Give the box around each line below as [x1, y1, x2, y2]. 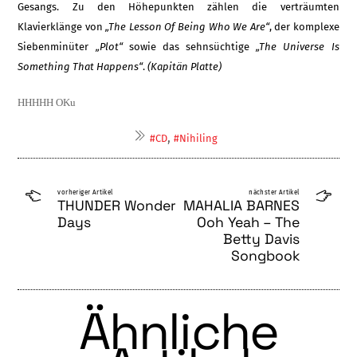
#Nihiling [174, 132, 218, 145]
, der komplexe [269, 20, 339, 33]
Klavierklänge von [18, 20, 106, 33]
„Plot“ [95, 40, 123, 53]
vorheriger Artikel [57, 189, 113, 197]
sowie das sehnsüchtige [122, 40, 257, 53]
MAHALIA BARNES [182, 197, 300, 215]
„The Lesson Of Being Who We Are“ [105, 20, 269, 33]
